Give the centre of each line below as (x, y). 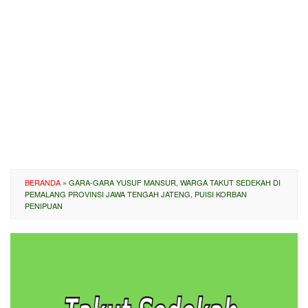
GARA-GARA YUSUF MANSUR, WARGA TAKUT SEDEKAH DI (175, 182)
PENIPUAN (44, 206)
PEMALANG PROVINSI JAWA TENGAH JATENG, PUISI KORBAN (136, 194)
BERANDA (43, 182)
